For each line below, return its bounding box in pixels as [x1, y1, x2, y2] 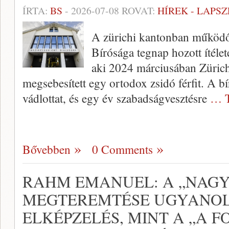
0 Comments [92, 141, 153, 157]
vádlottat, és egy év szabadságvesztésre [22, 90, 210, 106]
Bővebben [22, 141, 71, 157]
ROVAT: [119, 4, 157, 17]
